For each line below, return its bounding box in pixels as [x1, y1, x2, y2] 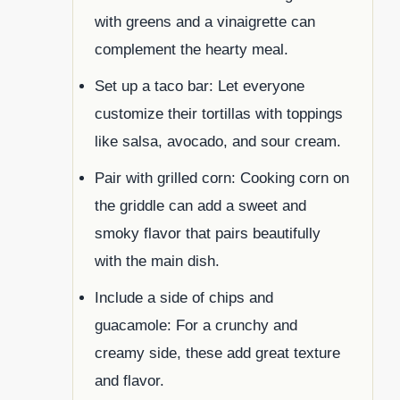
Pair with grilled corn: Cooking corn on [95, 169, 349, 187]
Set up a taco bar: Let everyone [95, 77, 304, 95]
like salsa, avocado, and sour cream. [95, 132, 341, 150]
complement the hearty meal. [95, 40, 288, 58]
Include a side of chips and [95, 288, 273, 306]
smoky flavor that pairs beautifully [95, 224, 321, 242]
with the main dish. [95, 252, 220, 270]
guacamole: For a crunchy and [95, 316, 297, 334]
